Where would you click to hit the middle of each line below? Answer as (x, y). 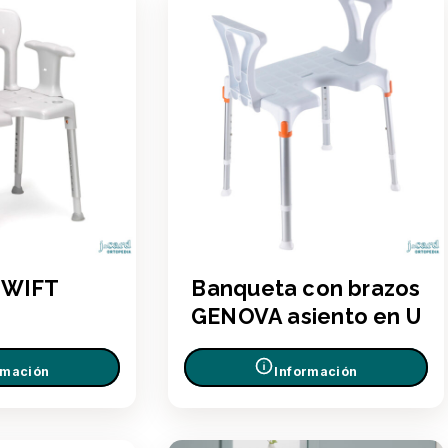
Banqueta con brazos (306, 288)
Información (316, 372)
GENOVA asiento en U (306, 316)
